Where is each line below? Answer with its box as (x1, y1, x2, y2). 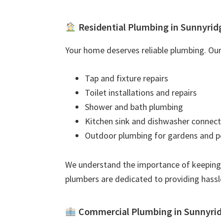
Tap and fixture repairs (85, 73, 168, 84)
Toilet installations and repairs (85, 87, 197, 98)
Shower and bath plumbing (85, 101, 183, 112)
